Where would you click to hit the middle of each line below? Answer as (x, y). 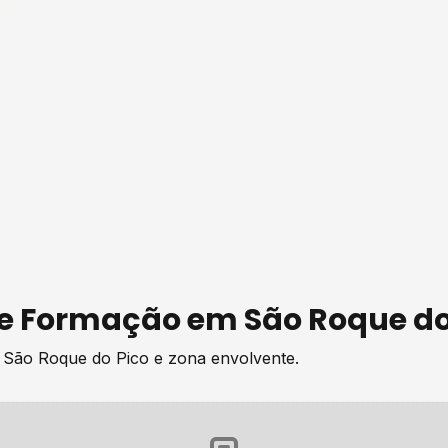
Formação (100, 320)
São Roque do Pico (76, 358)
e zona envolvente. (224, 358)
